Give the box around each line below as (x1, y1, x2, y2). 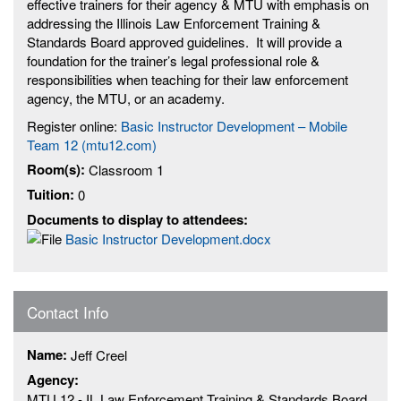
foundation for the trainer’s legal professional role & (27, 50, 320, 70)
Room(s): (27, 159, 89, 179)
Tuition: (27, 184, 78, 204)
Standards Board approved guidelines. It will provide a (27, 31, 342, 51)
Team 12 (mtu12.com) (27, 135, 157, 154)
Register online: (27, 116, 121, 135)
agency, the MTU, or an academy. (27, 88, 225, 107)
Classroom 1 (89, 160, 164, 179)
